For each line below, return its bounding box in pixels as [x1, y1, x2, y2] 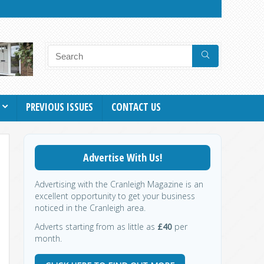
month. [35, 232, 62, 244]
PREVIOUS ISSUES [26, 100, 93, 114]
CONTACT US [111, 100, 161, 114]
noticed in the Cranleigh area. [35, 202, 146, 213]
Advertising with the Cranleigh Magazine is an [35, 178, 203, 190]
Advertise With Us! [83, 150, 162, 164]
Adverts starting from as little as [35, 220, 157, 232]
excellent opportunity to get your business [35, 190, 195, 202]
